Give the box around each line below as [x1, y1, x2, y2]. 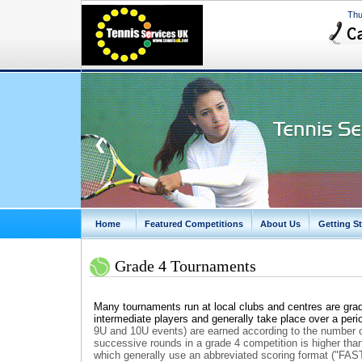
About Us [260, 219, 301, 229]
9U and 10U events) [94, 325, 190, 337]
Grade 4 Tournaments [115, 257, 256, 275]
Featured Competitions [145, 219, 243, 229]
